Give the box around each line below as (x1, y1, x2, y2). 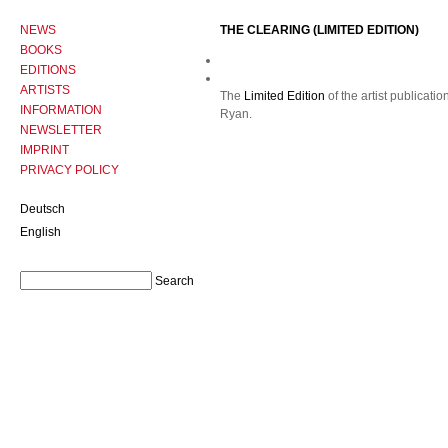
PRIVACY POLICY (20, 163, 119, 177)
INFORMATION (20, 103, 102, 117)
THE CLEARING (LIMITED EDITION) (220, 23, 419, 37)
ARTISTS (20, 83, 70, 97)
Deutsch (20, 202, 65, 216)
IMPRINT (20, 143, 69, 157)
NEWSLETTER (20, 123, 102, 137)
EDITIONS (20, 63, 76, 77)
